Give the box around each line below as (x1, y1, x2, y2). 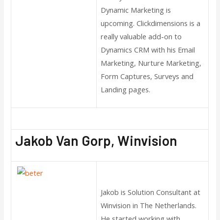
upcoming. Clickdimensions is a (101, 18, 201, 28)
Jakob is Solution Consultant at (101, 187, 201, 197)
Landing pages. (101, 84, 151, 95)
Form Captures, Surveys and (101, 71, 194, 82)
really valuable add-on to (101, 31, 182, 42)
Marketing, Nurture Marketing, (101, 58, 202, 68)
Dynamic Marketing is (101, 5, 171, 15)
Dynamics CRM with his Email (101, 45, 195, 55)
